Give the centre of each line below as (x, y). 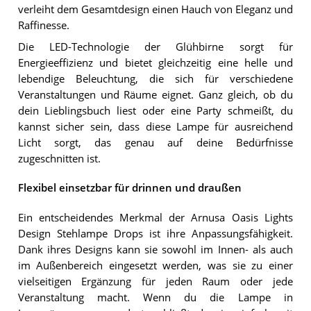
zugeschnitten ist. (59, 158)
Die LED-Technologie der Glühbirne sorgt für (155, 47)
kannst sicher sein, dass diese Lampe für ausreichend (155, 126)
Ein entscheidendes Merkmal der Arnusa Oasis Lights (155, 217)
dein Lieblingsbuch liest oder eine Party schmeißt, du (155, 110)
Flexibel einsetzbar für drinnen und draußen (129, 188)
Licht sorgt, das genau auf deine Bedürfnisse (155, 142)
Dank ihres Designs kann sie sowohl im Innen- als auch (155, 249)
